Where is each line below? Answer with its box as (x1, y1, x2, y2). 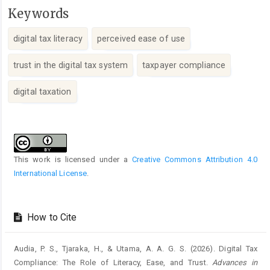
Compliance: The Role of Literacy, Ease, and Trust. (14, 258, 213, 268)
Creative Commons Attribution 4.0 (132, 155, 257, 165)
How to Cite (25, 212, 77, 224)
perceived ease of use (97, 34, 186, 44)
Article (13, 111, 55, 127)
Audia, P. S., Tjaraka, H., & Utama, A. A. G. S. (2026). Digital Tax (14, 244, 257, 254)
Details (13, 124, 57, 140)
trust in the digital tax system (13, 60, 128, 71)
